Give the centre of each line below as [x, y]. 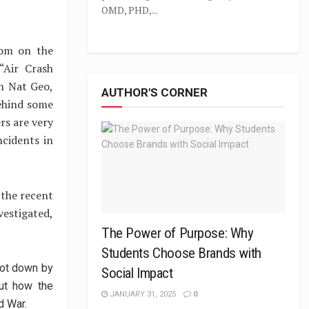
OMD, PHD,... [130, 10]
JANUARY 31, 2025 [142, 294]
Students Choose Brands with [181, 253]
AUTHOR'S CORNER [154, 92]
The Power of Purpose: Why [178, 233]
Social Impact [137, 273]
